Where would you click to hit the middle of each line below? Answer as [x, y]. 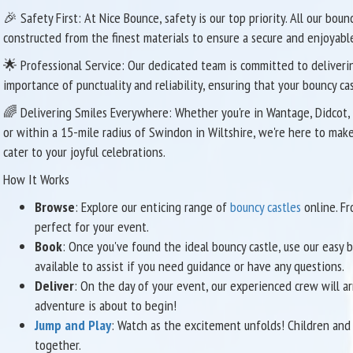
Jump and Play [72, 325]
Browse [54, 206]
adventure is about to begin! [105, 305]
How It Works [36, 179]
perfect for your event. [91, 226]
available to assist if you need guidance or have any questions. [189, 266]
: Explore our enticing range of [152, 206]
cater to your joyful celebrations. [84, 151]
